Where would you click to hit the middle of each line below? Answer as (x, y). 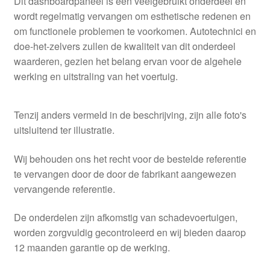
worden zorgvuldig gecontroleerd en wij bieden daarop (130, 233)
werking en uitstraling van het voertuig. (96, 77)
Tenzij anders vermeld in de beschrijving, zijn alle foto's (130, 115)
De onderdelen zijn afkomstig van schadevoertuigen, (125, 218)
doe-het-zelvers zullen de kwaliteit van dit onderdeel (124, 46)
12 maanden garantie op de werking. (92, 248)
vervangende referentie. (64, 189)
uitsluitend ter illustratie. (64, 130)
